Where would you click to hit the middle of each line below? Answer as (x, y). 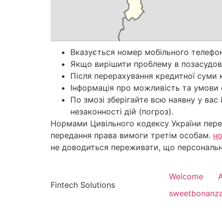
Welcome (186, 177)
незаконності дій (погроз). (122, 111)
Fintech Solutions (83, 185)
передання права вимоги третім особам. (132, 135)
